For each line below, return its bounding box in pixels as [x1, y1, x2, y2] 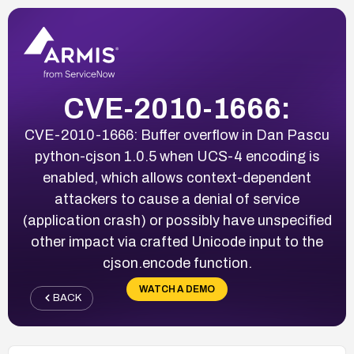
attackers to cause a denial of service [55, 190, 299, 207]
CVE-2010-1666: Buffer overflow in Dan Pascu [24, 126, 330, 143]
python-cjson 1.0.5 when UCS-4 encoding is [34, 148, 320, 164]
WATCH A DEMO [139, 283, 215, 295]
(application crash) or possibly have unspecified [22, 212, 332, 228]
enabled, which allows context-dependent [43, 169, 311, 186]
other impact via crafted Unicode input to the [31, 233, 323, 250]
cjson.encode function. [102, 254, 252, 271]
